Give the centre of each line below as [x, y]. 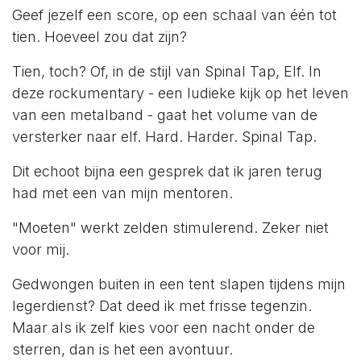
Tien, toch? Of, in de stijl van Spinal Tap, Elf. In [167, 72]
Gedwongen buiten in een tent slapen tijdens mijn [179, 284]
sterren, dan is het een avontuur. [122, 350]
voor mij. [41, 250]
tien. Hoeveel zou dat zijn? [100, 37]
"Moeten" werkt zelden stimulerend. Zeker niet [170, 228]
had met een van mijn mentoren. [122, 193]
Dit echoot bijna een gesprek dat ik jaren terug [167, 172]
